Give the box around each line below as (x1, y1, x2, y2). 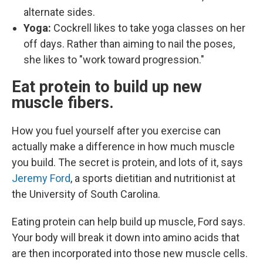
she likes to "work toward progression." (23, 53, 207, 66)
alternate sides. (23, 6, 95, 18)
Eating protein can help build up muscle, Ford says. (12, 215, 245, 228)
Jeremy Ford (12, 172, 70, 184)
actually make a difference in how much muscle (12, 140, 235, 153)
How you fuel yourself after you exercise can (12, 124, 221, 137)
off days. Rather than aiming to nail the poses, (23, 38, 235, 50)
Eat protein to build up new (12, 77, 202, 96)
